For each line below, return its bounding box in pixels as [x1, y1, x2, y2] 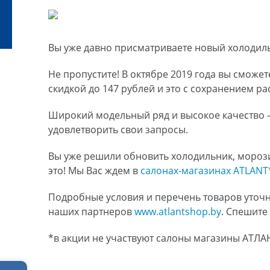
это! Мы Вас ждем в [48, 164, 140, 178]
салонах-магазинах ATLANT [140, 164, 268, 178]
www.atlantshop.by [134, 205, 221, 219]
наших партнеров [48, 205, 134, 219]
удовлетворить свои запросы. [48, 123, 188, 137]
